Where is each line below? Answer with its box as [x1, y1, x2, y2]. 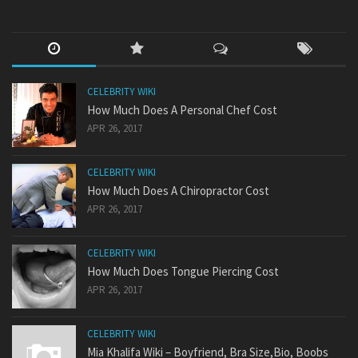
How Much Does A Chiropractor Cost [87, 183, 269, 199]
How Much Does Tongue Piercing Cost [87, 264, 279, 280]
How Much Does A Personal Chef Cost [87, 102, 277, 118]
